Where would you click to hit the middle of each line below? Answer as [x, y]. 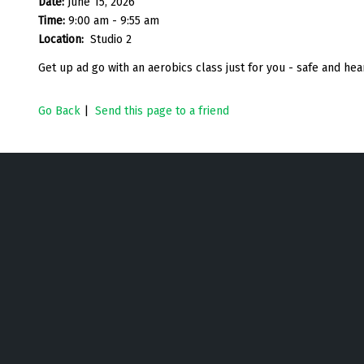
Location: [63, 39]
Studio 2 [111, 39]
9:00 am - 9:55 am [114, 20]
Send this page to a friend [162, 110]
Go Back [59, 110]
